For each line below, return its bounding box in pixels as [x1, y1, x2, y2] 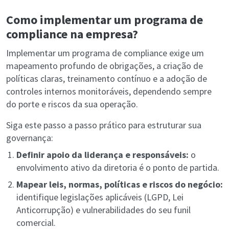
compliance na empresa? [6, 26, 138, 42]
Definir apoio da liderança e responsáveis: [16, 149, 189, 161]
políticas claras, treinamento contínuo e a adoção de [6, 73, 207, 85]
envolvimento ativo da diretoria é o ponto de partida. [16, 162, 219, 174]
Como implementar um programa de [6, 12, 203, 28]
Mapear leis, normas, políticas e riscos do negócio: [16, 178, 223, 191]
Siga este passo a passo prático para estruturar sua [6, 119, 201, 131]
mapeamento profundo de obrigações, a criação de [6, 60, 203, 72]
